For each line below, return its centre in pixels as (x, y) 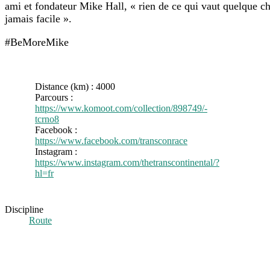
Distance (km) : (65, 86)
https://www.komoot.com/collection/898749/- (121, 108)
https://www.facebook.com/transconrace (111, 140)
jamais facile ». (38, 18)
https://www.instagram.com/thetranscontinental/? (127, 162)
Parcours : (54, 97)
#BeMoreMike (37, 42)
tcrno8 (47, 119)
